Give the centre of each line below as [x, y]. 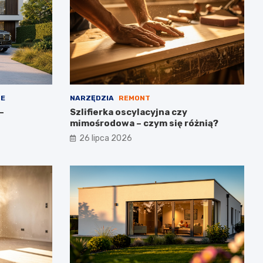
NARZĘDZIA [92, 98]
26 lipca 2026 [105, 138]
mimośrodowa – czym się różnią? [144, 123]
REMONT [134, 98]
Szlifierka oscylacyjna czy [128, 112]
